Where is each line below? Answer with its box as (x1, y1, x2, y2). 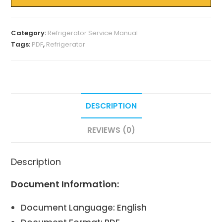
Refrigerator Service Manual (48, 28, 138, 38)
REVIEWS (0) (87, 125, 135, 136)
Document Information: (11, 177, 119, 190)
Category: (11, 28, 48, 38)
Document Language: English (21, 201, 147, 214)
